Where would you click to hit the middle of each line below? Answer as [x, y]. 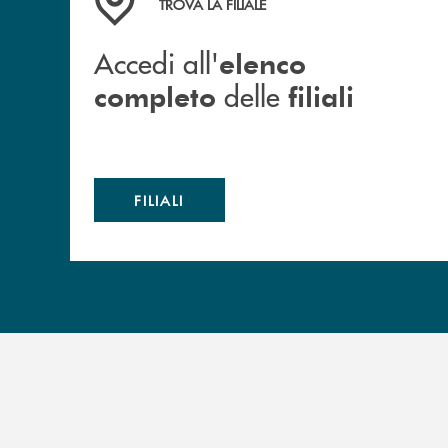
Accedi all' [156, 63]
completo [155, 96]
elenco [262, 63]
